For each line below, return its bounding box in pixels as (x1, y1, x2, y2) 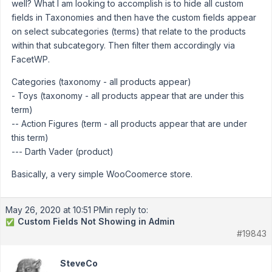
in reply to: (106, 205, 148, 215)
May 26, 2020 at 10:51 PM (5, 205, 106, 215)
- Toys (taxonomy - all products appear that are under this (12, 90, 244, 101)
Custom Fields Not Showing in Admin (18, 216, 175, 226)
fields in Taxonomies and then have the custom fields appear (12, 12, 256, 22)
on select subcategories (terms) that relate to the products (12, 26, 246, 36)
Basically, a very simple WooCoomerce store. (12, 169, 192, 179)
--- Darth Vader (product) (12, 146, 114, 157)
